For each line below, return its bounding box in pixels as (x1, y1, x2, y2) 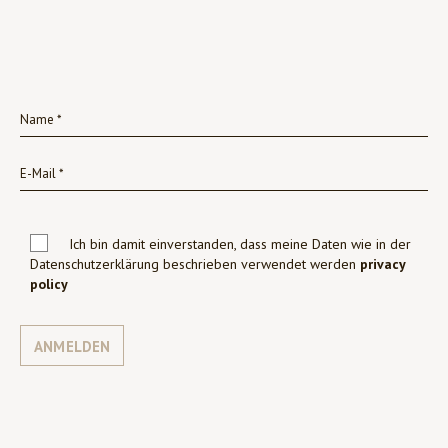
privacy (360, 254, 405, 273)
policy (30, 274, 68, 293)
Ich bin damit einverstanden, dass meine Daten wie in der (65, 234, 411, 253)
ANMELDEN (34, 336, 111, 356)
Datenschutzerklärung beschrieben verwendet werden (30, 254, 360, 273)
